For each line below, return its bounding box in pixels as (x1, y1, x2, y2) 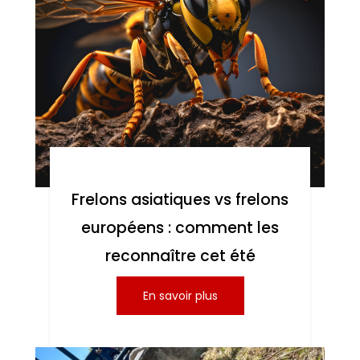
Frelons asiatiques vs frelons (72, 189, 288, 211)
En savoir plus (142, 288, 218, 305)
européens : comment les (81, 217, 279, 239)
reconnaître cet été (104, 245, 256, 268)
